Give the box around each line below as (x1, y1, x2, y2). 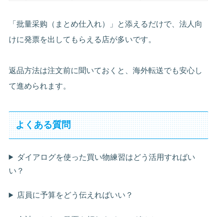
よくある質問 (15, 120, 71, 130)
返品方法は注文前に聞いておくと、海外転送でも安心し (9, 66, 203, 75)
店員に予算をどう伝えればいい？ (17, 191, 134, 200)
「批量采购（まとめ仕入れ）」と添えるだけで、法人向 (9, 19, 203, 28)
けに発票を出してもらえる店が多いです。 (9, 35, 156, 44)
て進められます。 (9, 81, 71, 90)
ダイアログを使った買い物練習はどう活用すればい (17, 153, 196, 161)
